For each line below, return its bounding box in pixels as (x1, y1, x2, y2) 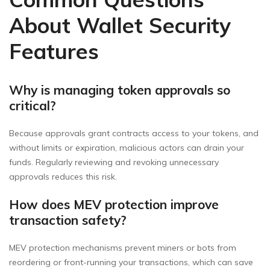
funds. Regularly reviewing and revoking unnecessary (9, 157, 219, 168)
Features (9, 38, 99, 65)
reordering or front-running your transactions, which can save (9, 257, 253, 268)
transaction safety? (9, 212, 127, 228)
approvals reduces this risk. (9, 171, 117, 183)
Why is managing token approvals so (9, 82, 230, 98)
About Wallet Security (9, 12, 231, 39)
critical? (9, 98, 56, 114)
